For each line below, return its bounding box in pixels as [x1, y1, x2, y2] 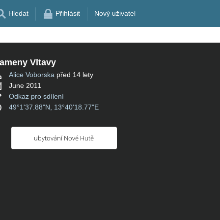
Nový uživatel [94, 9, 136, 17]
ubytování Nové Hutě [34, 134, 94, 143]
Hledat [6, 9, 28, 17]
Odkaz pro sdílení [9, 92, 64, 101]
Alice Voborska [9, 71, 55, 79]
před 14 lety [56, 71, 93, 79]
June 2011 [9, 82, 41, 90]
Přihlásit [54, 9, 80, 17]
